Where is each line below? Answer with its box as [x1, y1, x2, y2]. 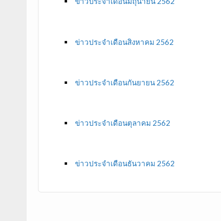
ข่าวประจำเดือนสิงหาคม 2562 [74, 37, 174, 46]
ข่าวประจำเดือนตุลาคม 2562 [74, 118, 170, 127]
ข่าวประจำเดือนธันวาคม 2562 [74, 159, 176, 168]
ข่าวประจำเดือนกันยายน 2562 [74, 77, 174, 87]
